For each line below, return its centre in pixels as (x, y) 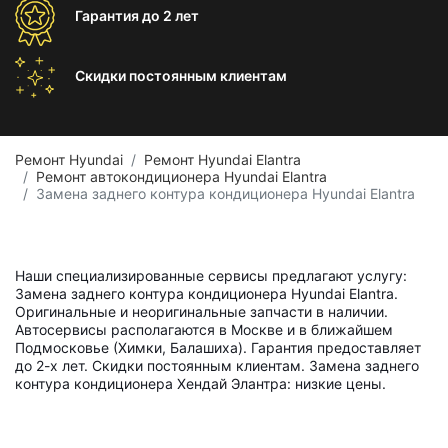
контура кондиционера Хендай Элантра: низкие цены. (200, 383)
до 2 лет (170, 15)
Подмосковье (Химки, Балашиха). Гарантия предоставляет (218, 347)
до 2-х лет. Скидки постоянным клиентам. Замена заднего (217, 365)
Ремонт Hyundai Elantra (222, 159)
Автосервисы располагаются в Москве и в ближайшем (204, 329)
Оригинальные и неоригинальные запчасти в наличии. (201, 311)
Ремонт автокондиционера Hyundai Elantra (181, 176)
